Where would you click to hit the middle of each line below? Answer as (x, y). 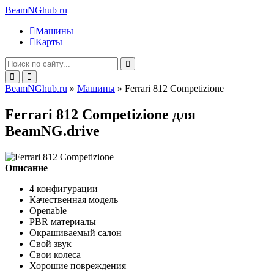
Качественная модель (74, 199)
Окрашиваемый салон (76, 232)
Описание (26, 168)
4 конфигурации (64, 188)
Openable (48, 210)
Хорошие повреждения (78, 265)
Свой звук (50, 243)
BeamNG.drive (52, 131)
